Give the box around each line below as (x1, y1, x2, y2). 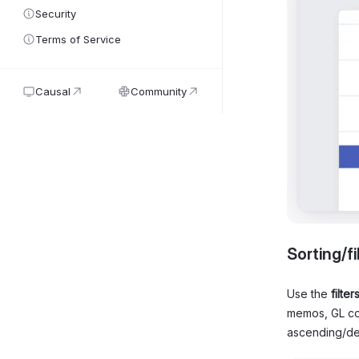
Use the (287, 286, 331, 301)
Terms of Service (35, 33, 121, 46)
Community (131, 85, 187, 98)
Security (35, 7, 76, 20)
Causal (35, 85, 71, 98)
